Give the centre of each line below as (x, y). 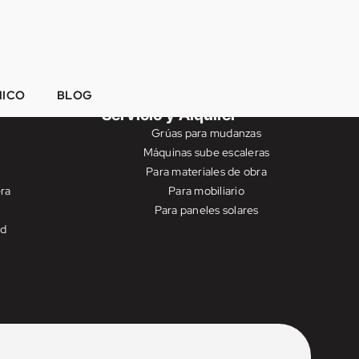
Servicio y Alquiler (169, 115)
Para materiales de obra (206, 171)
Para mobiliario (206, 191)
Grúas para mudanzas (206, 133)
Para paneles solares (206, 210)
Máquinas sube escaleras (206, 152)
